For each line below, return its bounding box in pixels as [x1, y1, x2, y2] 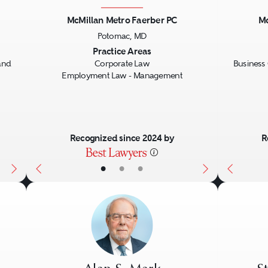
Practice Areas [93, 45, 151, 57]
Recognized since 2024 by [69, 132, 175, 144]
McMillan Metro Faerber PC [66, 14, 178, 26]
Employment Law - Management [62, 71, 182, 80]
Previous [35, 44, 88, 60]
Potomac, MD [97, 31, 147, 41]
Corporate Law [95, 59, 150, 69]
